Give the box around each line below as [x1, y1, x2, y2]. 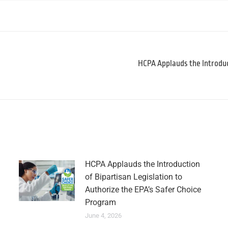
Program [84, 197, 116, 207]
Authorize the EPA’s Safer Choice [84, 185, 201, 194]
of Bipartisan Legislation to [84, 172, 182, 182]
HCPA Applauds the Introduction [84, 159, 200, 169]
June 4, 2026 [84, 212, 122, 219]
